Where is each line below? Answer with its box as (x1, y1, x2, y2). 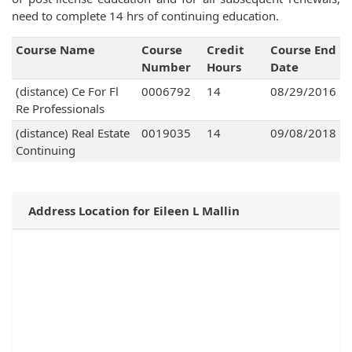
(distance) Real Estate (15, 125, 130, 141)
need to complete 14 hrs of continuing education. (12, 8, 279, 24)
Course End (269, 42, 336, 58)
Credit (206, 42, 244, 58)
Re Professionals (15, 101, 104, 117)
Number (141, 59, 191, 75)
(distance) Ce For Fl (15, 83, 119, 100)
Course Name (15, 42, 95, 58)
